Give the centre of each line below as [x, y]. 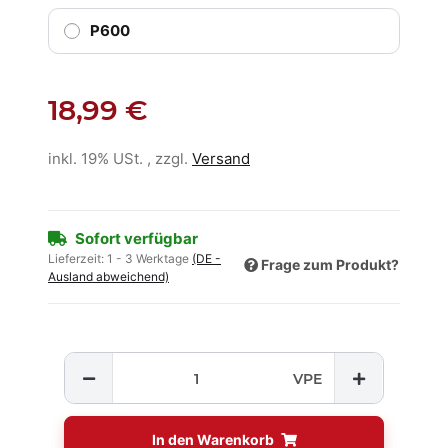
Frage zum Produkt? [330, 264]
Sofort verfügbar [136, 239]
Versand [221, 159]
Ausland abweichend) [108, 277]
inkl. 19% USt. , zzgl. [120, 159]
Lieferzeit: [77, 259]
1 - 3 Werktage [149, 259]
